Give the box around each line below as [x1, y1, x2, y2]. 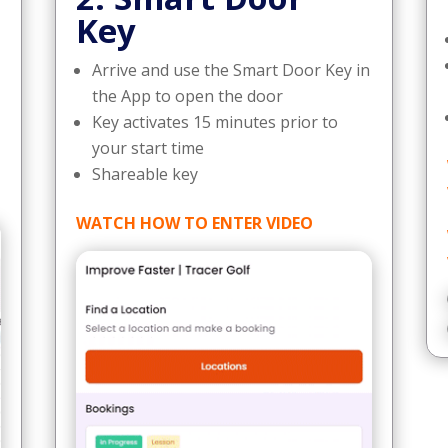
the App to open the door [91, 84, 283, 107]
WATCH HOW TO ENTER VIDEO [75, 211, 313, 234]
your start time [91, 136, 204, 159]
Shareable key [91, 162, 198, 185]
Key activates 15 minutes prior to [91, 110, 338, 133]
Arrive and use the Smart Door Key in [91, 58, 370, 81]
